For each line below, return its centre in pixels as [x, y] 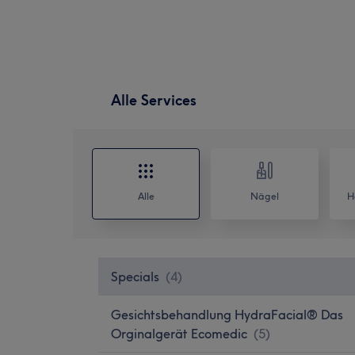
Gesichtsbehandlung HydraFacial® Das [227, 314]
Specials [135, 276]
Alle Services [154, 100]
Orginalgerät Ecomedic [179, 333]
